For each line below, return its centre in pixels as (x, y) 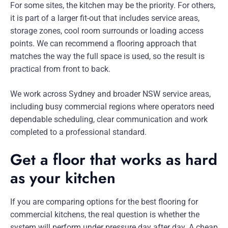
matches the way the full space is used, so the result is (107, 56)
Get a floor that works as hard (114, 160)
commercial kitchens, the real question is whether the (105, 215)
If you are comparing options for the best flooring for (104, 202)
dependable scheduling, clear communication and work (109, 120)
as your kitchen (63, 178)
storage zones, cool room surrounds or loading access (107, 31)
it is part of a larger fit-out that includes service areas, (105, 18)
